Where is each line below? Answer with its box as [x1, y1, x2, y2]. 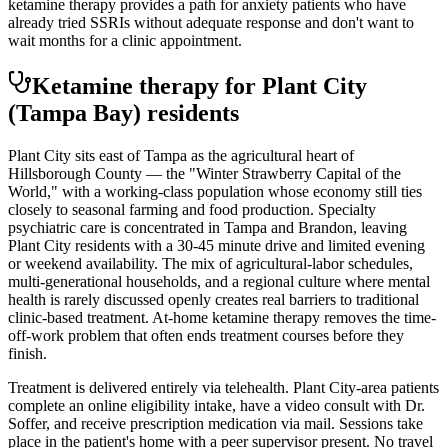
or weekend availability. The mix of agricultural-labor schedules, [8, 254, 413, 272]
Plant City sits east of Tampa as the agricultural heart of [8, 146, 354, 164]
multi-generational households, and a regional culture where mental [8, 272, 430, 290]
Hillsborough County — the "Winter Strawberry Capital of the [8, 164, 401, 182]
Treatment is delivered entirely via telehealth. [8, 378, 293, 396]
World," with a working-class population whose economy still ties [8, 182, 422, 200]
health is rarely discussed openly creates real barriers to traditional [8, 290, 419, 308]
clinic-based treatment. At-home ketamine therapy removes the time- [8, 308, 436, 326]
